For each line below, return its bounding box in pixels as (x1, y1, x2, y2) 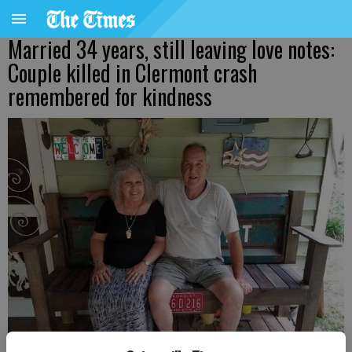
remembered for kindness (8, 80, 212, 112)
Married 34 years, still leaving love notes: (8, 33, 335, 65)
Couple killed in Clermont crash (8, 57, 257, 89)
